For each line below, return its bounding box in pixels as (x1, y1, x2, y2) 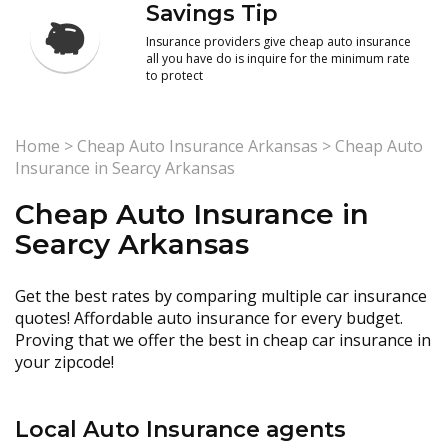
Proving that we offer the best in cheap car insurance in (15, 329, 431, 351)
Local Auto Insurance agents (15, 416, 346, 443)
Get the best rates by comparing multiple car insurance (15, 285, 427, 307)
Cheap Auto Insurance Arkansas (77, 135, 318, 157)
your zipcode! (15, 351, 114, 373)
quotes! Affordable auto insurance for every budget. (15, 307, 403, 329)
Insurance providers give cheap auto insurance (146, 33, 412, 50)
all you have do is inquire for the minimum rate (146, 50, 411, 67)
